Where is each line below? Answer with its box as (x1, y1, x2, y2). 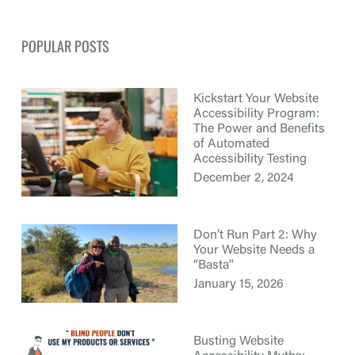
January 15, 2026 (193, 277, 284, 291)
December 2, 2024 (193, 171, 294, 185)
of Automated (193, 137, 269, 151)
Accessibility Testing (193, 152, 307, 166)
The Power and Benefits (193, 122, 325, 136)
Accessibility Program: (193, 107, 319, 120)
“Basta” (193, 258, 234, 272)
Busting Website (193, 334, 284, 348)
